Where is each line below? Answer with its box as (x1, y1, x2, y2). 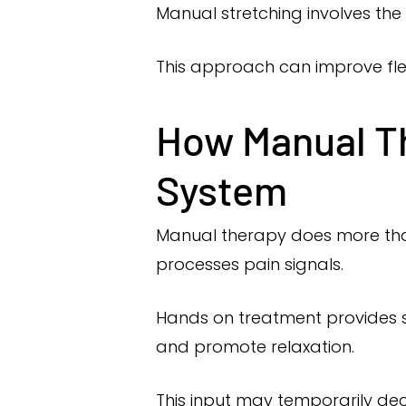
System (156, 165, 287, 214)
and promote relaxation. (156, 335, 354, 358)
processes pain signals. (156, 253, 343, 275)
